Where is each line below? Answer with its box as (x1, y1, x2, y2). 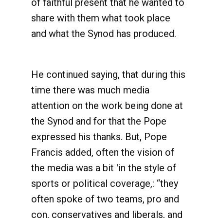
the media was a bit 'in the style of (31, 162, 176, 174)
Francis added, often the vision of (31, 146, 174, 158)
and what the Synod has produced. (31, 28, 176, 39)
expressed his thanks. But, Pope (31, 131, 167, 143)
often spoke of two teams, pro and (31, 193, 179, 205)
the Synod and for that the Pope (31, 115, 166, 127)
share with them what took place (31, 12, 170, 24)
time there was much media (31, 84, 149, 96)
